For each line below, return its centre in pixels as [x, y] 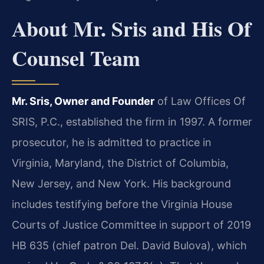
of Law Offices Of [200, 101]
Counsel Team [76, 58]
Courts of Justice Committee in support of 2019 [131, 225]
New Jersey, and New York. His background [121, 184]
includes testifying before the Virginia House [122, 204]
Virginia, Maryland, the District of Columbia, [120, 163]
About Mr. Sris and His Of [131, 29]
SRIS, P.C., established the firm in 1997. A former [132, 122]
